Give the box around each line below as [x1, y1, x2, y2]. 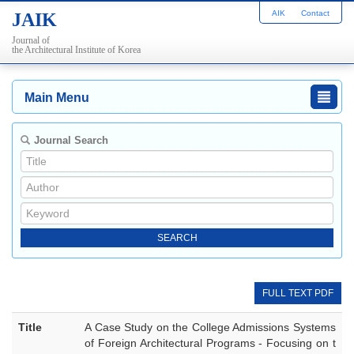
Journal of [12, 35, 50, 46]
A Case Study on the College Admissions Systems [85, 321, 336, 333]
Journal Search [34, 134, 108, 146]
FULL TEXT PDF [262, 288, 333, 299]
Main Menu [24, 91, 89, 104]
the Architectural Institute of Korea [12, 44, 141, 55]
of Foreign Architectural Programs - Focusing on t [85, 337, 336, 349]
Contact [301, 9, 330, 17]
